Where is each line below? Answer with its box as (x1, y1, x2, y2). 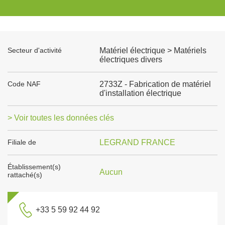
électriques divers (99, 55, 162, 64)
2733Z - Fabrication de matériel (99, 80, 211, 88)
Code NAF (8, 80, 41, 88)
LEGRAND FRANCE (99, 138, 175, 147)
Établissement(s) (8, 163, 61, 171)
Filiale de (8, 138, 36, 146)
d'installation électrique (99, 89, 181, 97)
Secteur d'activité (8, 46, 62, 54)
